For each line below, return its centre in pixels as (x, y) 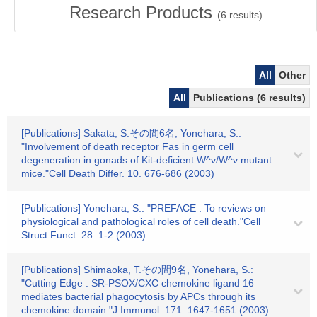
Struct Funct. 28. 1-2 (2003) (83, 235)
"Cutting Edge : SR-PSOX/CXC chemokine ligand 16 (138, 283)
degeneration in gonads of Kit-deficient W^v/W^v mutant (146, 160)
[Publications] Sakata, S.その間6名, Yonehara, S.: (131, 133)
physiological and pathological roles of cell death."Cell (141, 221)
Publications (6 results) (249, 98)
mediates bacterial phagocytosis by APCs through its (138, 296)
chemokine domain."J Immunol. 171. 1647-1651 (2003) (145, 310)
